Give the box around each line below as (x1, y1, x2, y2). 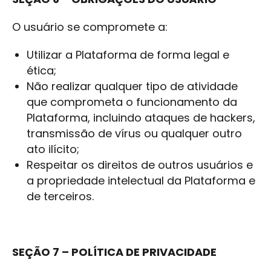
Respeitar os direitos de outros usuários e (27, 157, 253, 172)
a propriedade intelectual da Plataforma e (27, 173, 255, 188)
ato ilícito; (27, 142, 79, 157)
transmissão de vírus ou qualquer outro (27, 126, 242, 141)
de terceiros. (27, 189, 94, 204)
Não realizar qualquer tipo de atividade (27, 79, 238, 94)
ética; (27, 63, 56, 78)
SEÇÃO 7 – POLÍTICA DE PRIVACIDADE (12, 244, 217, 260)
